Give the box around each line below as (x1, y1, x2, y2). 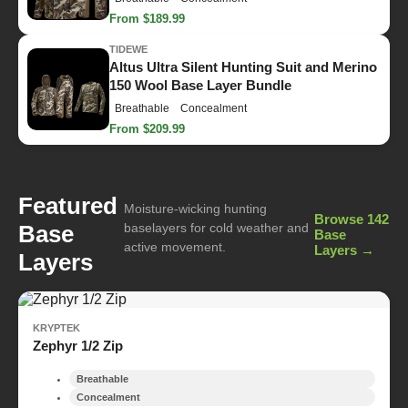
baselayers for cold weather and (123, 219, 309, 235)
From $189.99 (109, 11, 185, 25)
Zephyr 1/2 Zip (33, 337, 123, 353)
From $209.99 (109, 121, 185, 136)
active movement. (123, 239, 226, 254)
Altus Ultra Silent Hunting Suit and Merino (109, 58, 377, 75)
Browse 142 (313, 210, 389, 227)
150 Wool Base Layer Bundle (109, 76, 291, 93)
